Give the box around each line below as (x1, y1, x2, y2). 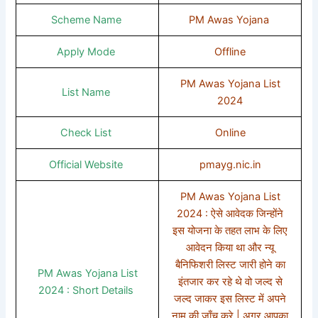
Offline (214, 45, 246, 58)
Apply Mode (57, 45, 119, 58)
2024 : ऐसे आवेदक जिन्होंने (177, 207, 284, 220)
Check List (60, 126, 115, 139)
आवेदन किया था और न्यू (186, 241, 275, 254)
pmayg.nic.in (199, 158, 261, 171)
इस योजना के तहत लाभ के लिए (172, 224, 288, 237)
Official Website (49, 158, 126, 171)
